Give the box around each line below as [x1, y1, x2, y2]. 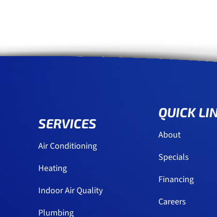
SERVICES [38, 115, 96, 131]
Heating [38, 162, 67, 175]
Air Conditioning [38, 140, 97, 153]
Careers [158, 196, 186, 208]
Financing [158, 173, 194, 186]
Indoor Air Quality [38, 185, 103, 197]
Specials [158, 151, 189, 164]
